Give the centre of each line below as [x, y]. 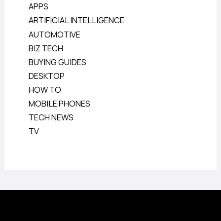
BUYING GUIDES [58, 62]
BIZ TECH [46, 48]
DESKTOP [47, 76]
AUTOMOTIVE [55, 34]
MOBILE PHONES [60, 104]
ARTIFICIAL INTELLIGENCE [77, 20]
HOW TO [45, 90]
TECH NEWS [51, 118]
